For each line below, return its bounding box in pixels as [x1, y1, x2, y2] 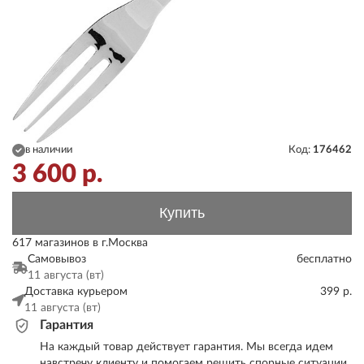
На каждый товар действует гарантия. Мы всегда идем [40, 341, 333, 353]
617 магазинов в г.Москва [12, 237, 148, 249]
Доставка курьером [24, 286, 128, 297]
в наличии [25, 145, 72, 154]
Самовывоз [27, 253, 86, 265]
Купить [159, 205, 205, 221]
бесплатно [297, 253, 352, 265]
